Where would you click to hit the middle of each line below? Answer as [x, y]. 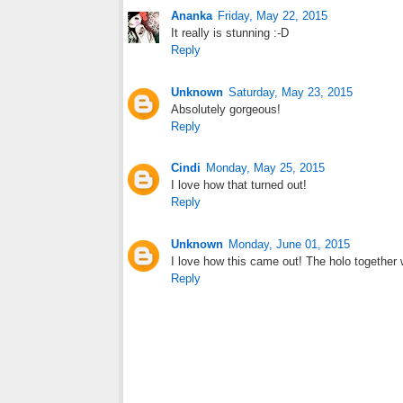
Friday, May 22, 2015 [273, 15]
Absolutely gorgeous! [226, 109]
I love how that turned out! [239, 185]
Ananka [192, 15]
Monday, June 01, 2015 [289, 245]
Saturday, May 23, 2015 [291, 92]
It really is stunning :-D [230, 32]
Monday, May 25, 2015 [265, 168]
